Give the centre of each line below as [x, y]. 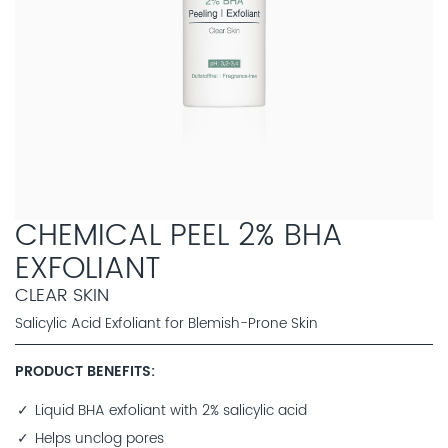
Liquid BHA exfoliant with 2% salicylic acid [171, 410]
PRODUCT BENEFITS [83, 371]
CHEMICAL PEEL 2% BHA [179, 236]
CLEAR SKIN [62, 295]
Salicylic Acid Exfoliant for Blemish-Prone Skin [166, 323]
